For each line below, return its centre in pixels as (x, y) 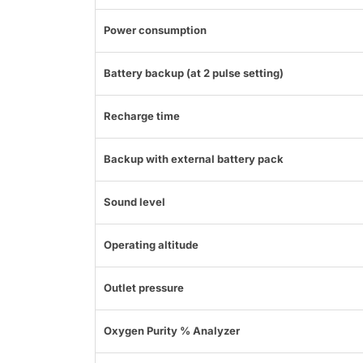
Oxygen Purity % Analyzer (172, 331)
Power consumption (155, 30)
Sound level (135, 202)
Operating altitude (151, 245)
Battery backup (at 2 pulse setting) (194, 73)
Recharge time (142, 116)
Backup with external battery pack (194, 159)
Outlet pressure (144, 288)
